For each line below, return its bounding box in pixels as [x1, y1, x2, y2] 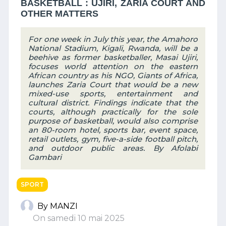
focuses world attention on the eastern [28, 62, 198, 71]
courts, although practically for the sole [28, 107, 198, 117]
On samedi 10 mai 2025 [25, 213, 125, 223]
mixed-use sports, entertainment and [28, 89, 198, 98]
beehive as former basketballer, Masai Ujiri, [28, 52, 198, 62]
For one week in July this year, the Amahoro [28, 34, 198, 44]
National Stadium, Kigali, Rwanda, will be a [28, 43, 198, 53]
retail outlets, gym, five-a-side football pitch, [28, 134, 198, 144]
